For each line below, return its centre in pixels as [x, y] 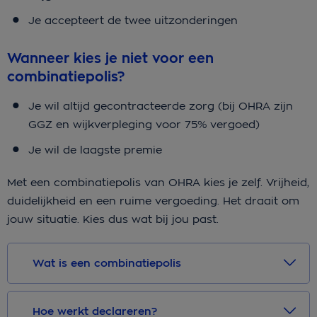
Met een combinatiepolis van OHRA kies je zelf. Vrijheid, [158, 183]
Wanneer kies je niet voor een [110, 59]
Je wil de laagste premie [95, 150]
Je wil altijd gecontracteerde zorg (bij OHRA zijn [161, 106]
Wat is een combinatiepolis [107, 264]
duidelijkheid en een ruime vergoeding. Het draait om [153, 201]
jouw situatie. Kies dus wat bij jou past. [113, 219]
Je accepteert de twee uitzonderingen [133, 20]
